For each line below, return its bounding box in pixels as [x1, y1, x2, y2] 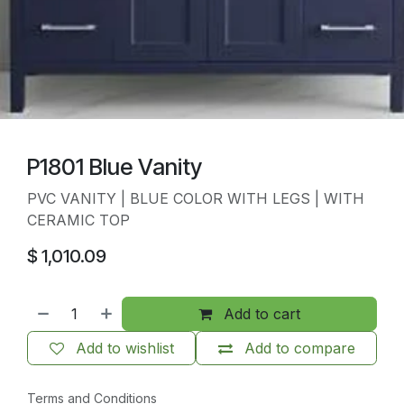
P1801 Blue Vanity [27, 152, 202, 180]
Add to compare [243, 338, 355, 357]
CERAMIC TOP [27, 210, 130, 229]
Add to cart [219, 304, 301, 323]
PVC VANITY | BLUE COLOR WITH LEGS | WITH [27, 188, 364, 207]
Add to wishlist [75, 338, 174, 357]
